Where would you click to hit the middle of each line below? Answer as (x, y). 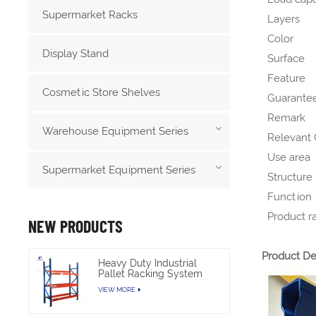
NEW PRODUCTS (76, 226)
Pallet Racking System (151, 273)
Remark (286, 117)
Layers (283, 19)
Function (289, 196)
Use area (288, 157)
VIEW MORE (117, 290)
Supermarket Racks (90, 14)
